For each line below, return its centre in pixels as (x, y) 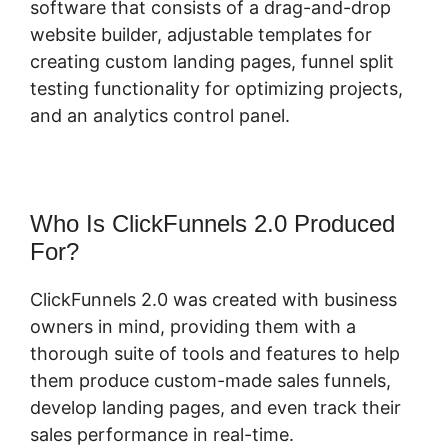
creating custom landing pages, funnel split (212, 61)
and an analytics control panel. (160, 115)
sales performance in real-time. (162, 434)
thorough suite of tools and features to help (215, 353)
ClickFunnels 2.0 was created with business (213, 299)
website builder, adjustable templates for (201, 34)
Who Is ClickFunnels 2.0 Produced (212, 223)
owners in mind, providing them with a (193, 326)
